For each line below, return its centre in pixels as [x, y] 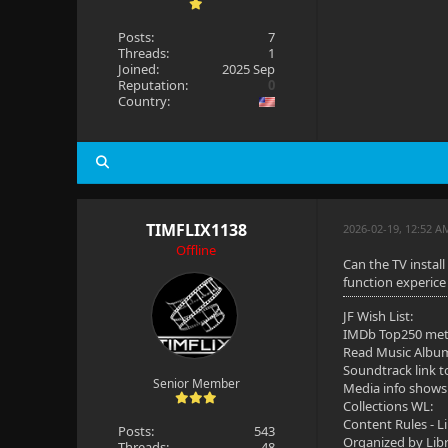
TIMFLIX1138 [196, 230]
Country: [143, 101]
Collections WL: [388, 406]
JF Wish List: [378, 316]
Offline [196, 250]
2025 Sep [249, 69]
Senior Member [196, 383]
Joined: [138, 69]
